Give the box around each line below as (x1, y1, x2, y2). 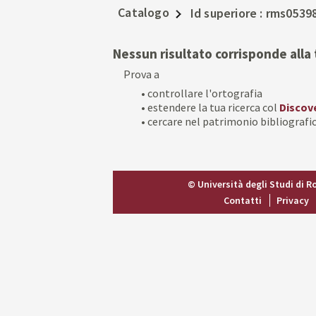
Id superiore (190, 5, 260, 22)
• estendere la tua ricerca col (141, 99, 279, 114)
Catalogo (118, 4, 169, 21)
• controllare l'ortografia (141, 85, 262, 100)
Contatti (223, 194, 262, 207)
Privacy (276, 194, 309, 207)
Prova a (123, 67, 159, 82)
